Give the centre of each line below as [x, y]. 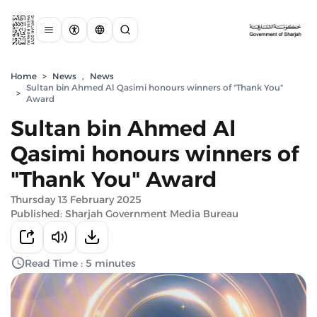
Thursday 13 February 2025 [76, 200]
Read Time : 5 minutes [80, 263]
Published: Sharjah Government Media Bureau [125, 214]
